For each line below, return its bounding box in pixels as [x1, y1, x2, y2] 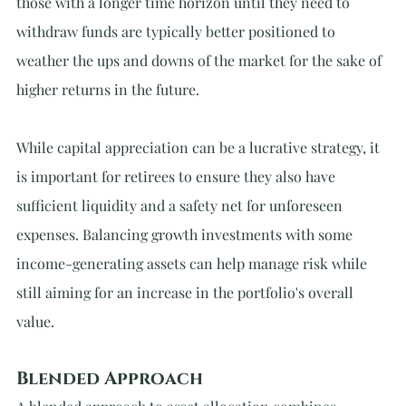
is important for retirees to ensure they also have [16, 167, 339, 186]
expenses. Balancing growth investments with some [16, 225, 356, 244]
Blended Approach [16, 366, 203, 391]
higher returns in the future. [16, 80, 199, 99]
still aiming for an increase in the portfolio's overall [16, 283, 357, 302]
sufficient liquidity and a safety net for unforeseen [16, 196, 346, 215]
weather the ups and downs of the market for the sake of [16, 51, 385, 70]
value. [16, 312, 54, 331]
